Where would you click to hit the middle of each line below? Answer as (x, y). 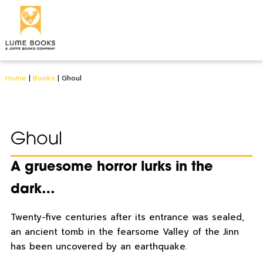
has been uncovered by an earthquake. (99, 247)
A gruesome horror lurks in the (112, 168)
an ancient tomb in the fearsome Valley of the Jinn (124, 232)
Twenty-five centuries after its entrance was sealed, (127, 218)
